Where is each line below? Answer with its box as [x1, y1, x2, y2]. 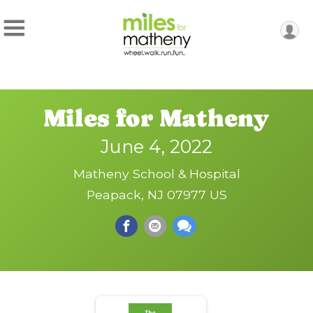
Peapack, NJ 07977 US [86, 187, 227, 203]
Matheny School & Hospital [73, 166, 240, 182]
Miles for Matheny [44, 104, 269, 133]
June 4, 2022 [101, 136, 212, 158]
